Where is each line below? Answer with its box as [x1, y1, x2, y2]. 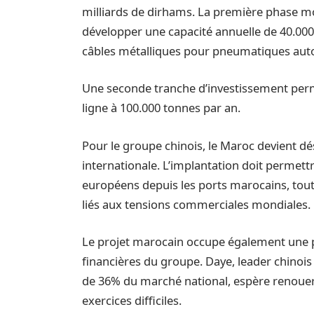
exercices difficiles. [82, 292, 182, 309]
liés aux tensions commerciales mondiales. [82, 196, 311, 212]
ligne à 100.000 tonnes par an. [82, 100, 241, 116]
